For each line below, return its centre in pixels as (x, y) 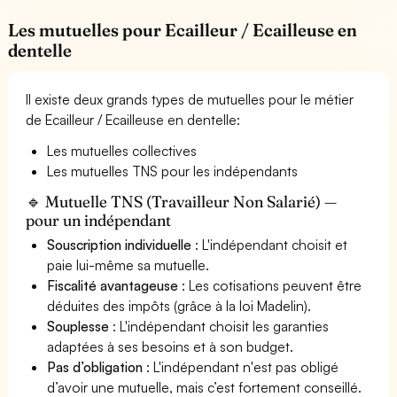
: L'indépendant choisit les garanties (219, 326)
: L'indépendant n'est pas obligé (241, 366)
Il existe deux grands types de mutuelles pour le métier (190, 99)
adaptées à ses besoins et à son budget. (171, 346)
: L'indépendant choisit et (270, 244)
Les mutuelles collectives (122, 150)
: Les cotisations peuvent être (270, 285)
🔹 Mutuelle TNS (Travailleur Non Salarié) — (182, 201)
